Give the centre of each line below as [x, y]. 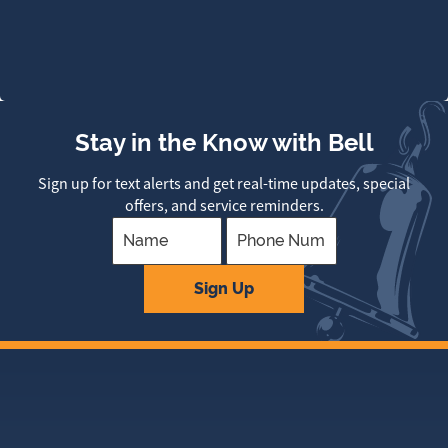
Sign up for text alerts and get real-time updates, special [224, 183]
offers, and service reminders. [224, 205]
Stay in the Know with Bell [224, 142]
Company [255, 274]
